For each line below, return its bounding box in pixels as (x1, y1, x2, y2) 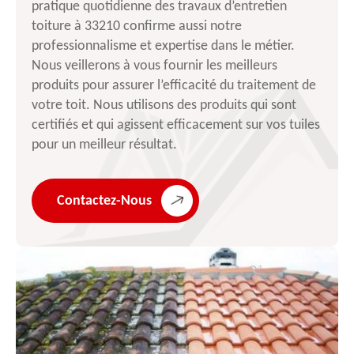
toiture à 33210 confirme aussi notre (32, 19, 242, 35)
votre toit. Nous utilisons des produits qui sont (32, 98, 296, 114)
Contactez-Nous (57, 193, 152, 209)
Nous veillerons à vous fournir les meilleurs (32, 58, 277, 74)
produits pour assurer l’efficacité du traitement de (32, 78, 316, 94)
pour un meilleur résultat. (32, 137, 177, 153)
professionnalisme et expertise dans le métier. (32, 39, 295, 55)
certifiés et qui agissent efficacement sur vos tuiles (32, 118, 320, 134)
